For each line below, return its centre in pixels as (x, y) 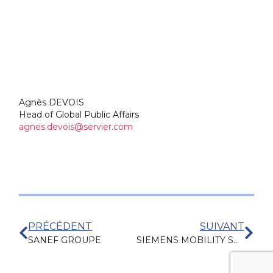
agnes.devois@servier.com (76, 127)
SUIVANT (222, 227)
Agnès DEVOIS (52, 103)
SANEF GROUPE (65, 240)
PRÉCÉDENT (60, 227)
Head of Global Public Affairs (79, 115)
